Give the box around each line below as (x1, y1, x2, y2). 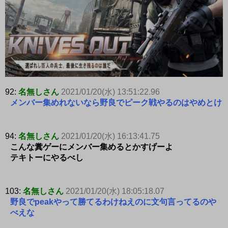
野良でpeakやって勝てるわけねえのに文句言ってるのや (10, 197, 216, 206)
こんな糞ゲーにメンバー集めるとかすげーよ (10, 142, 173, 151)
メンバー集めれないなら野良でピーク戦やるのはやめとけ (10, 98, 222, 107)
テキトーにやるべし (10, 153, 83, 162)
